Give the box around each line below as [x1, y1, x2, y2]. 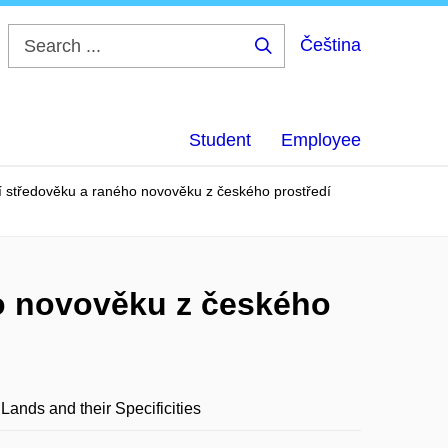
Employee [281, 130, 361, 150]
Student [189, 130, 251, 150]
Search [262, 53, 328, 69]
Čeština [300, 35, 361, 55]
